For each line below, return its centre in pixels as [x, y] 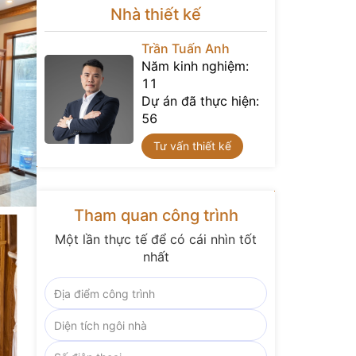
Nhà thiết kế [156, 14]
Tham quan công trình [156, 215]
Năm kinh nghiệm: [195, 66]
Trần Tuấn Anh [186, 48]
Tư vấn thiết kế [192, 146]
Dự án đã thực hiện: [200, 101]
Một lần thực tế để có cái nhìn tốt [156, 239]
